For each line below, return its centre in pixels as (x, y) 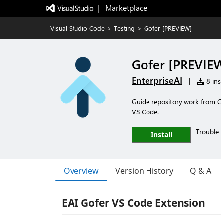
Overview (81, 170)
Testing (124, 28)
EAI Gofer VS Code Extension (133, 203)
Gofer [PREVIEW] (168, 28)
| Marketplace (122, 8)
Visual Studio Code (77, 28)
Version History (144, 171)
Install (161, 134)
